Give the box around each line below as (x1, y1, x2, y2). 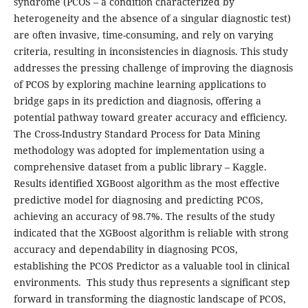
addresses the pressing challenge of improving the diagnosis (13, 61, 293, 75)
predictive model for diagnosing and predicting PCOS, (13, 193, 263, 207)
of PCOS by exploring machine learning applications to (13, 78, 266, 91)
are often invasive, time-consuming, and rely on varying (13, 28, 274, 42)
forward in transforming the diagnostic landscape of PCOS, (13, 292, 286, 306)
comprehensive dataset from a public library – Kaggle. (13, 160, 267, 174)
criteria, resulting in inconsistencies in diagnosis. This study (13, 45, 288, 58)
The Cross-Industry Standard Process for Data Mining (13, 127, 261, 141)
